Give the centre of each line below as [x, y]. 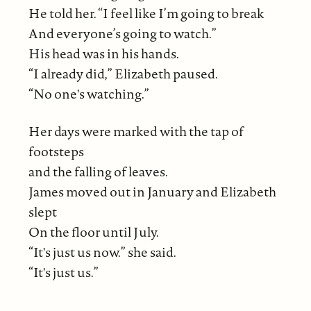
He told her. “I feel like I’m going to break [146, 14]
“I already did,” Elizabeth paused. [123, 74]
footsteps [56, 152]
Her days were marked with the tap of [136, 132]
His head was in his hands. [103, 54]
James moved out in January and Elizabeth [152, 192]
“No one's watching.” [89, 94]
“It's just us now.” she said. [102, 252]
